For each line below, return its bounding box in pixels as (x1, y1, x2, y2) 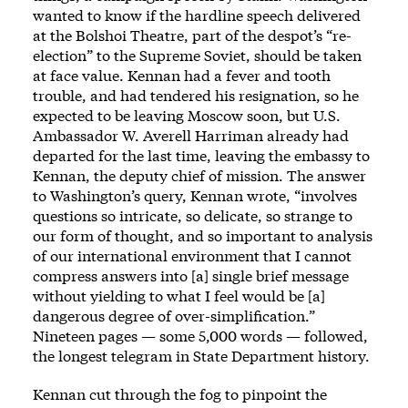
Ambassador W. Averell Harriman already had (33, 126, 349, 146)
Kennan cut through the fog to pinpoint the (33, 384, 327, 404)
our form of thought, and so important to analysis (33, 226, 372, 246)
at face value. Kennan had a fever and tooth (33, 66, 331, 86)
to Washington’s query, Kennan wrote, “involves (33, 186, 357, 206)
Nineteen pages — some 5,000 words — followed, (33, 326, 368, 346)
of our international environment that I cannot (33, 246, 352, 266)
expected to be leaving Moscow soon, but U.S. (33, 106, 341, 126)
